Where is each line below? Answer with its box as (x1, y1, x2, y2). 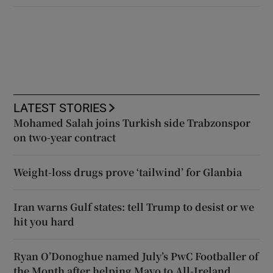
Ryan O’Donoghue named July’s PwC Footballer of (13, 249, 259, 264)
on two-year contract (13, 130, 116, 145)
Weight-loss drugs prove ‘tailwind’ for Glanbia (13, 165, 243, 180)
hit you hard (13, 214, 75, 229)
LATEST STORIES (13, 102, 107, 115)
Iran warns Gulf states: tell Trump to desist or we (13, 200, 255, 214)
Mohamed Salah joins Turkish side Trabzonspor (13, 116, 251, 130)
